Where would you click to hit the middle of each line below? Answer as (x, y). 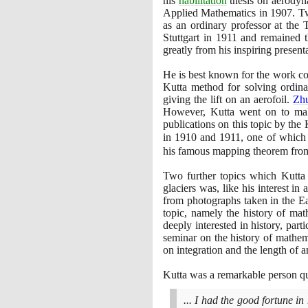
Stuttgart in (189, 37)
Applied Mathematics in (217, 12)
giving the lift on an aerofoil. (228, 99)
